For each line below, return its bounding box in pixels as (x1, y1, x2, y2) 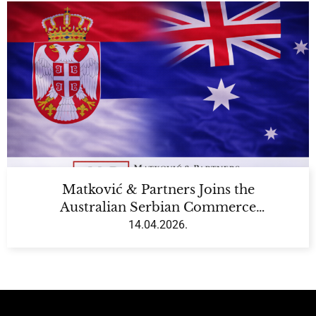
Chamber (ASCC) (102, 217, 214, 233)
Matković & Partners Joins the (61, 182, 255, 198)
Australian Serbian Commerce (60, 200, 256, 216)
